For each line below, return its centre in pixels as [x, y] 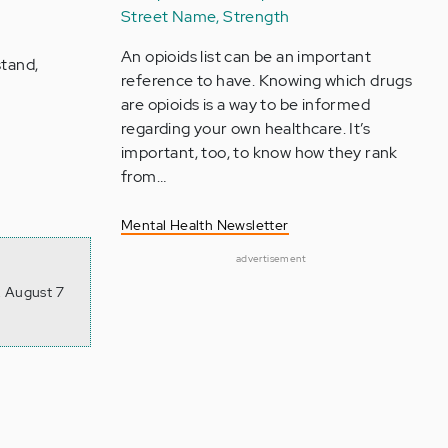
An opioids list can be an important [245, 56]
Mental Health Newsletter [204, 225]
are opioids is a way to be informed [245, 104]
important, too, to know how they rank [259, 152]
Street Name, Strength [205, 16]
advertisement [271, 258]
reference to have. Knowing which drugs [266, 80]
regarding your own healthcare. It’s [245, 128]
